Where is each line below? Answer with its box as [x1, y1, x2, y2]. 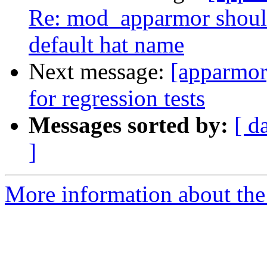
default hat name [29, 32, 184, 58]
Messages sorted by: [29, 112, 228, 138]
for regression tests [29, 85, 205, 111]
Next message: [29, 58, 170, 85]
